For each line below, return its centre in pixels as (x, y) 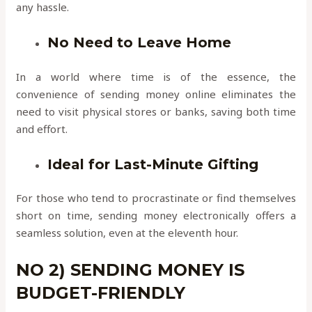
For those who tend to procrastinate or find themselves (156, 198)
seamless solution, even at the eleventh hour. (127, 233)
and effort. (42, 128)
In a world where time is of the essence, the (156, 76)
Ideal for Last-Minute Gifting (153, 164)
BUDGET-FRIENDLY (101, 293)
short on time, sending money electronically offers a (156, 216)
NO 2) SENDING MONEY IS (131, 270)
